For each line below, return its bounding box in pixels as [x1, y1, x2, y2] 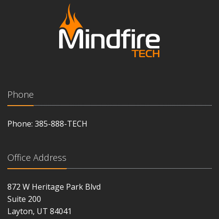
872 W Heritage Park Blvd [7, 181, 101, 192]
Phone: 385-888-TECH [7, 118, 88, 129]
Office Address [7, 152, 66, 163]
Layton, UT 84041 [7, 206, 72, 217]
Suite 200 [7, 194, 41, 204]
